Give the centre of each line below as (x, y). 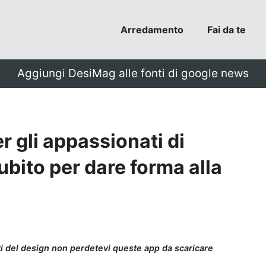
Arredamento (152, 30)
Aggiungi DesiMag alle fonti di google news (133, 73)
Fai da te (227, 30)
